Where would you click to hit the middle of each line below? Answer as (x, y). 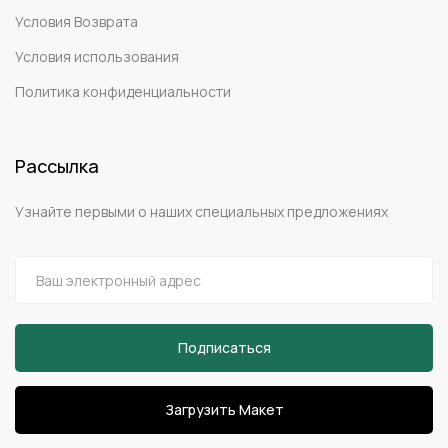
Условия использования (97, 57)
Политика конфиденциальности (123, 92)
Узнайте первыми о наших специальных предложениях (201, 212)
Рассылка (57, 166)
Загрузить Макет (224, 410)
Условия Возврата (76, 22)
